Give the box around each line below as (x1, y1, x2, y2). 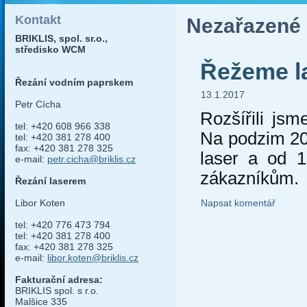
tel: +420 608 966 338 (15, 121, 110, 132)
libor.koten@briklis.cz (47, 252, 138, 263)
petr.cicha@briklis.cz (47, 153, 136, 164)
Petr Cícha (15, 99, 61, 110)
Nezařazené (186, 14, 301, 37)
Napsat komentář (201, 197, 275, 208)
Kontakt (15, 13, 61, 27)
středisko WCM (15, 44, 86, 55)
